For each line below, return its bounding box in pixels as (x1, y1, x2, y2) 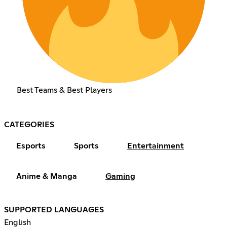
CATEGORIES (4, 120, 54, 129)
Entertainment (127, 141, 184, 150)
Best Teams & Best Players (16, 86, 112, 94)
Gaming (105, 172, 135, 180)
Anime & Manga (16, 172, 77, 180)
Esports (16, 141, 46, 150)
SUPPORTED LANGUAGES (4, 205, 104, 214)
